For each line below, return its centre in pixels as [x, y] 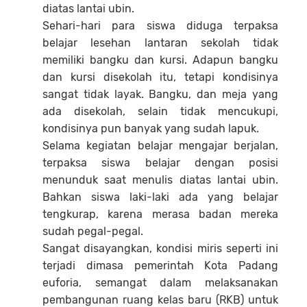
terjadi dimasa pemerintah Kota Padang [160, 265]
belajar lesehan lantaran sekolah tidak [160, 42]
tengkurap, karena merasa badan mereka [160, 214]
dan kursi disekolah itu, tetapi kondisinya [160, 77]
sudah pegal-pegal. [93, 231]
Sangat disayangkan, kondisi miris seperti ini [160, 248]
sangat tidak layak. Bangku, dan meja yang [160, 94]
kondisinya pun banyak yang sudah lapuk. [151, 128]
